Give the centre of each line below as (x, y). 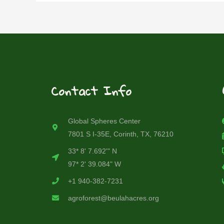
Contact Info (91, 91)
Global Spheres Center (104, 121)
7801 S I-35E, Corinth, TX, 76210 (120, 134)
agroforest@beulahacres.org (113, 198)
